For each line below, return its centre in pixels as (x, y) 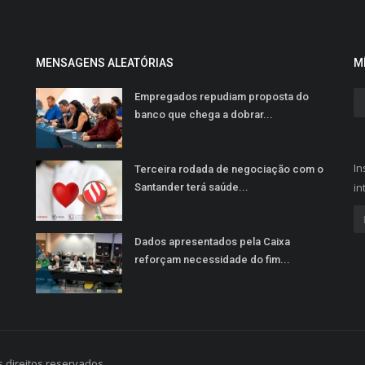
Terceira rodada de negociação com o (229, 169)
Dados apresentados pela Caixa (212, 242)
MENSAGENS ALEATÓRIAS (105, 63)
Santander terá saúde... (191, 187)
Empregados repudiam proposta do (222, 97)
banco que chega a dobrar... (204, 114)
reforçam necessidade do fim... (212, 259)
